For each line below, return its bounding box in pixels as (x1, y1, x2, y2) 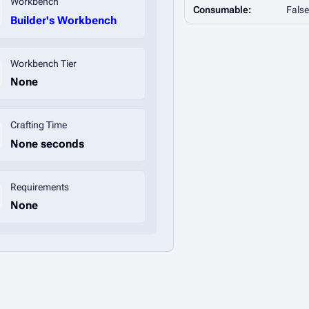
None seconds (10, 137, 84, 150)
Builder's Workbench (10, 13, 117, 27)
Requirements (10, 181, 69, 192)
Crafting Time (10, 119, 67, 131)
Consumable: (193, 4, 251, 15)
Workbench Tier (10, 57, 77, 69)
